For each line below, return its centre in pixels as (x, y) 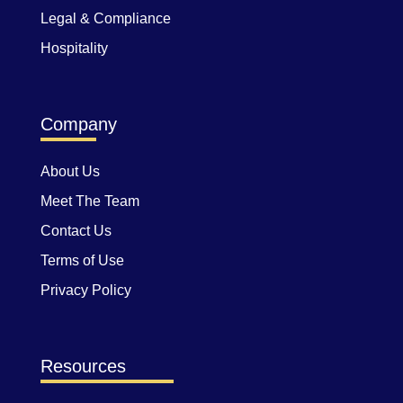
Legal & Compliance (106, 18)
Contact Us (76, 231)
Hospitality (74, 48)
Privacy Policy (86, 290)
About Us (70, 171)
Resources (83, 366)
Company (79, 124)
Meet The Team (90, 201)
